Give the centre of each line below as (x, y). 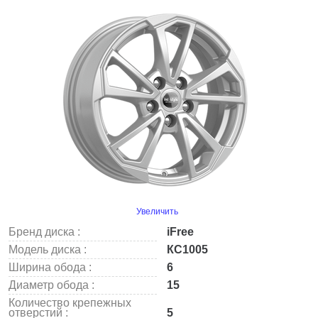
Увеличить (157, 212)
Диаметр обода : (51, 285)
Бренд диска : (44, 232)
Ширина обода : (50, 267)
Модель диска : (48, 250)
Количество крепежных (70, 303)
